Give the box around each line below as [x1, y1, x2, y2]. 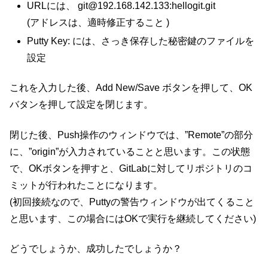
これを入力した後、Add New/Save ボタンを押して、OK [10, 83, 252, 93]
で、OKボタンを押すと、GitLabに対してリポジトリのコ [10, 163, 252, 173]
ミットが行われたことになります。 [10, 179, 163, 190]
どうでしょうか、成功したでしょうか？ [10, 243, 182, 254]
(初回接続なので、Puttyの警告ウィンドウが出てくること [10, 196, 254, 207]
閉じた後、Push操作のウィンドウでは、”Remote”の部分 [10, 129, 253, 140]
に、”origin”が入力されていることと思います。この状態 [10, 146, 250, 157]
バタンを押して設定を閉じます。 [10, 99, 153, 110]
